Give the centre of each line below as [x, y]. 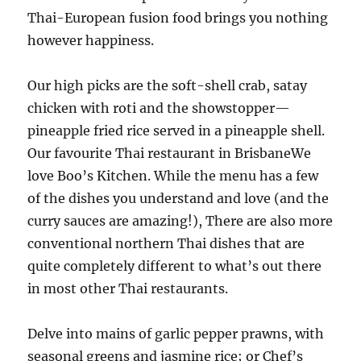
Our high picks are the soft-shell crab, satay [168, 86]
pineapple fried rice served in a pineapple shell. [176, 131]
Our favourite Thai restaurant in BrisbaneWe [170, 154]
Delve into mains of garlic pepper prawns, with [176, 334]
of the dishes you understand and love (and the [178, 199]
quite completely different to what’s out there [175, 266]
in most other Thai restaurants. [128, 289]
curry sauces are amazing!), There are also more [180, 221]
